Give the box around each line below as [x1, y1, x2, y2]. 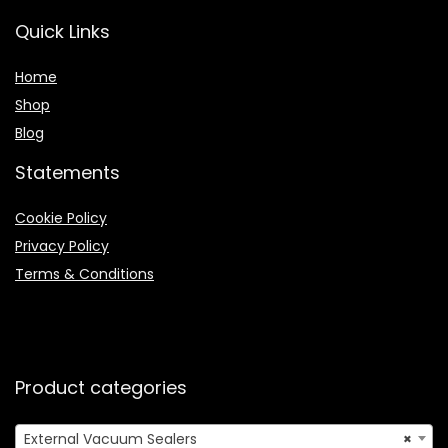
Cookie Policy [15, 208, 107, 228]
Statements [15, 160, 120, 185]
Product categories [15, 375, 187, 400]
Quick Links [15, 19, 110, 44]
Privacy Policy [15, 236, 109, 256]
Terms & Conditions [15, 264, 154, 284]
